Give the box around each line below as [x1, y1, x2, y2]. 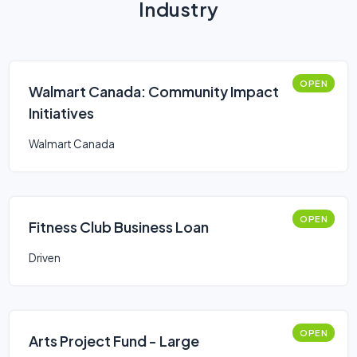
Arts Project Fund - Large [29, 331, 199, 350]
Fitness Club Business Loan [29, 218, 209, 236]
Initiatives [29, 104, 94, 122]
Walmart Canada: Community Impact [29, 82, 279, 100]
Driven [29, 251, 61, 265]
